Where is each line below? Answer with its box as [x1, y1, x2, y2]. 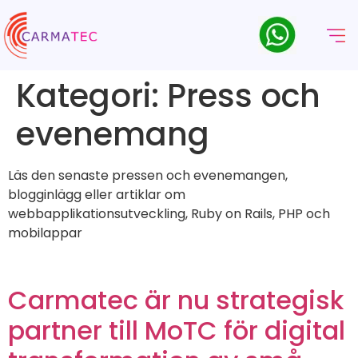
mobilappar [8, 224, 82, 242]
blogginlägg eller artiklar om [8, 185, 185, 204]
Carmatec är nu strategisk [8, 281, 344, 318]
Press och [167, 74, 320, 118]
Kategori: [16, 74, 167, 118]
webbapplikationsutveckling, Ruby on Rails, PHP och [8, 205, 330, 223]
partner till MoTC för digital [8, 312, 345, 348]
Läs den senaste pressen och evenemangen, [8, 166, 288, 185]
